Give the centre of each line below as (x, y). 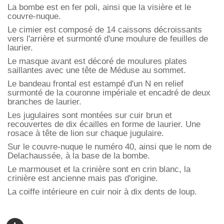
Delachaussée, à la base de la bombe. (79, 156)
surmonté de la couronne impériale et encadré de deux (109, 93)
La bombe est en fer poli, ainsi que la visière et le (99, 7)
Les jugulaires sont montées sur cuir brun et (90, 115)
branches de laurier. (44, 102)
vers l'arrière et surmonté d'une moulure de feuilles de (108, 39)
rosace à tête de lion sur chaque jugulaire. (86, 133)
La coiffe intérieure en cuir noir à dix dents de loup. (103, 192)
